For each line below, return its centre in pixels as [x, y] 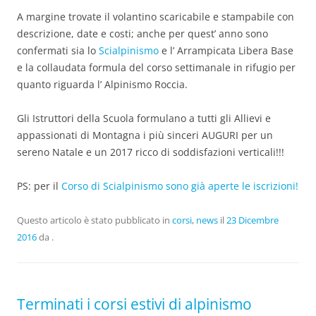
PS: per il [39, 186]
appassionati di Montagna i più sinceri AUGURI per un [145, 135]
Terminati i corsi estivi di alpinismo [134, 304]
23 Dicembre [253, 220]
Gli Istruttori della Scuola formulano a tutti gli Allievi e [144, 118]
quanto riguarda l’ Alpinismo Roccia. [102, 84]
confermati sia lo [58, 50]
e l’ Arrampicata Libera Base [227, 50]
